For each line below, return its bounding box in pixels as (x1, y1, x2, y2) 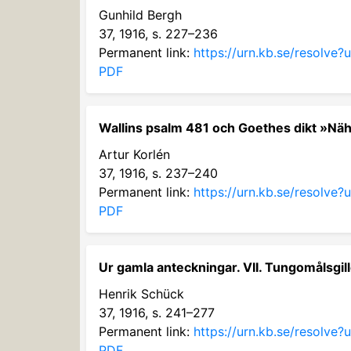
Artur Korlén (99, 147, 170, 162)
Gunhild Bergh (99, 7, 182, 23)
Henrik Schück (99, 286, 184, 302)
